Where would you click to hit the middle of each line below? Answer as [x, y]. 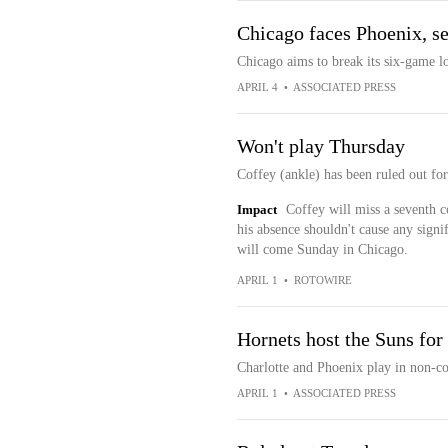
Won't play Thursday [320, 146]
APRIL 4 [257, 87]
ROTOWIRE [322, 280]
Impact [256, 209]
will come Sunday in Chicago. [322, 249]
